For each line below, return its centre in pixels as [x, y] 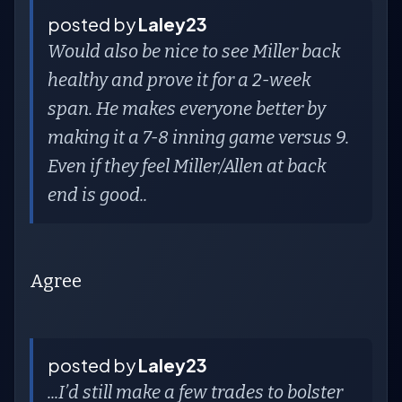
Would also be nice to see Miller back [194, 51]
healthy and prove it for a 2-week [179, 80]
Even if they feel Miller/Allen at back [187, 166]
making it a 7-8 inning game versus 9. [198, 137]
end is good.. [97, 195]
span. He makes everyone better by [187, 109]
